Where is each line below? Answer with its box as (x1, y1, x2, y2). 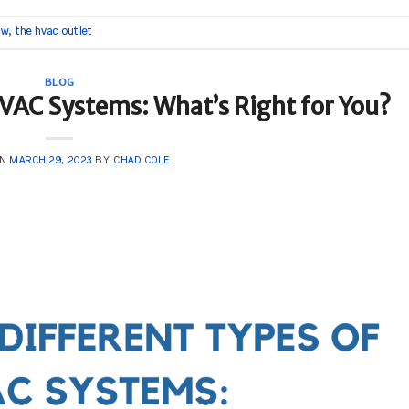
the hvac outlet (15, 25, 92, 37)
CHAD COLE (113, 155, 170, 166)
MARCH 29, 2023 (8, 155, 92, 166)
